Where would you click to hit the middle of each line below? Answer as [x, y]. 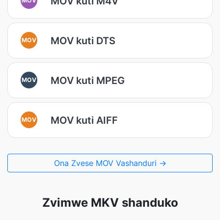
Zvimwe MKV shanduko [110, 203]
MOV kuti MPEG [88, 80]
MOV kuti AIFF [84, 120]
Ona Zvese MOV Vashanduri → [110, 163]
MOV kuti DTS [83, 41]
